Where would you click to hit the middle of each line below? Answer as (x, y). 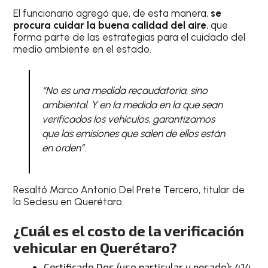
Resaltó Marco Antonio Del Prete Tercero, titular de (129, 189)
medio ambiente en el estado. (83, 49)
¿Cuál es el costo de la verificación (129, 231)
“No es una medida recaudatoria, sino (124, 91)
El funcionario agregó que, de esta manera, (112, 13)
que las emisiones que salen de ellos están (133, 134)
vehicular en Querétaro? (95, 248)
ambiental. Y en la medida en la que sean (132, 105)
